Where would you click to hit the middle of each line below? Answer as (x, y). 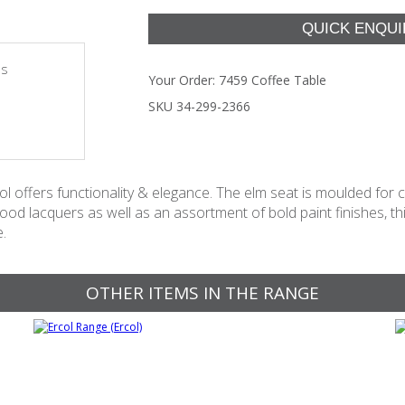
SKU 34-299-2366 (199, 106)
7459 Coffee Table (273, 80)
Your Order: (184, 80)
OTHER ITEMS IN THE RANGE (202, 293)
